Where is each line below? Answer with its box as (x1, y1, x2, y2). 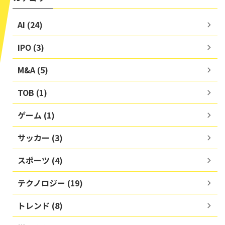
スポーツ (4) (18, 154, 63, 167)
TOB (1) (18, 86, 47, 99)
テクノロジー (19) (18, 177, 83, 189)
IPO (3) (18, 41, 44, 54)
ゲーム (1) (18, 109, 55, 122)
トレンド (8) (18, 199, 63, 212)
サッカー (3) (18, 132, 63, 144)
